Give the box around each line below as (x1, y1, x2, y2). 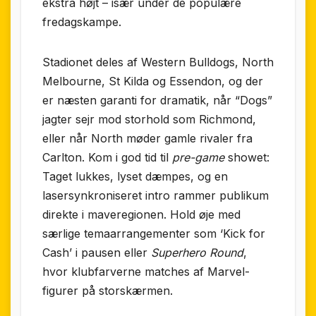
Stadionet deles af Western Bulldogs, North (42, 54, 274, 69)
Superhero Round (151, 245, 243, 260)
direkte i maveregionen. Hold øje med (42, 207, 241, 221)
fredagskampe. (42, 14, 121, 29)
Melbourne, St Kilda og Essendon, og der (42, 73, 263, 88)
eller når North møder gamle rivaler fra (42, 130, 253, 145)
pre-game (172, 150, 224, 164)
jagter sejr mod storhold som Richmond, (42, 111, 256, 126)
